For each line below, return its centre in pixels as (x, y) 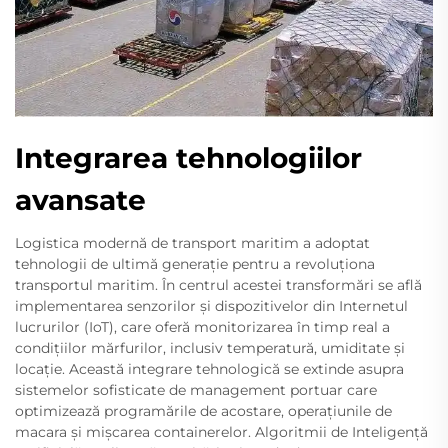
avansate (80, 199)
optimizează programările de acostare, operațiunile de (203, 410)
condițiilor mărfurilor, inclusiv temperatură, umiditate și (210, 347)
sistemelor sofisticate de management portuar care (196, 389)
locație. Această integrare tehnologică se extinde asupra (209, 368)
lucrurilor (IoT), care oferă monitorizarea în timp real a (202, 326)
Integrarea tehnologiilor (188, 157)
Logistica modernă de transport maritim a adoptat (192, 242)
